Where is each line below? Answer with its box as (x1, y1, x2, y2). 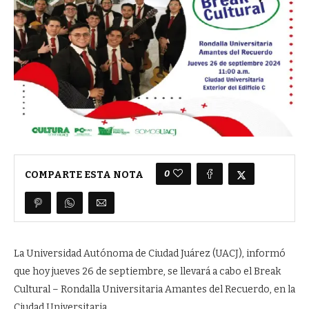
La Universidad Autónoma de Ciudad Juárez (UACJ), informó (14, 247, 286, 259)
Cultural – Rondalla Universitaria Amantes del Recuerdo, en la (14, 283, 295, 295)
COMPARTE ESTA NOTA (25, 169, 143, 181)
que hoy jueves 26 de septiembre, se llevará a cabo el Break (14, 265, 281, 277)
